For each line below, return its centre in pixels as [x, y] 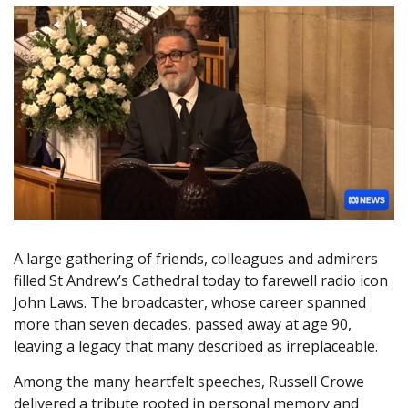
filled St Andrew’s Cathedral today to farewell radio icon [201, 281]
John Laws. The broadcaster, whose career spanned [190, 303]
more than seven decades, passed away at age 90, [183, 325]
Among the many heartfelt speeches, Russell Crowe [189, 382]
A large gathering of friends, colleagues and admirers [196, 259]
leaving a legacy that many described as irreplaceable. [196, 347]
